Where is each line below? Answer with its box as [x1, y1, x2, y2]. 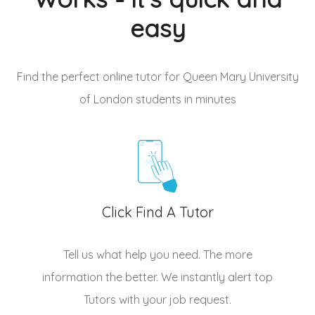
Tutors [84, 292, 116, 307]
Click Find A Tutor [101, 203, 214, 221]
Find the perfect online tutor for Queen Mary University [16, 70, 299, 84]
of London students [79, 92, 181, 107]
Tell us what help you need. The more [63, 247, 252, 262]
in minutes [181, 92, 236, 107]
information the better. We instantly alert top [42, 270, 273, 285]
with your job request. [116, 292, 231, 307]
